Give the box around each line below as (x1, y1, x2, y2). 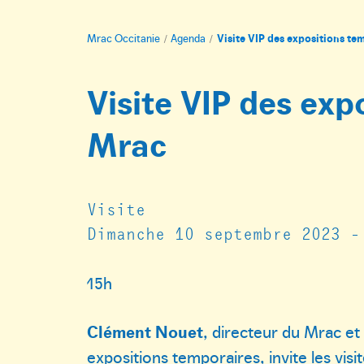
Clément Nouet (87, 319, 203, 344)
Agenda (171, 30, 206, 45)
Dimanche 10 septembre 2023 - (87, 222, 360, 245)
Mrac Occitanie (87, 30, 160, 45)
